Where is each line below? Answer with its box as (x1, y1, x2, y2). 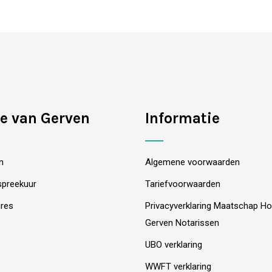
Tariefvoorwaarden (145, 178, 220, 189)
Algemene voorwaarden (145, 157, 240, 168)
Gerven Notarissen (145, 217, 219, 228)
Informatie (145, 109, 220, 127)
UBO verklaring (145, 239, 202, 250)
